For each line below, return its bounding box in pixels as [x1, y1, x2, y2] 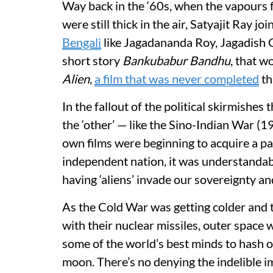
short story [62, 53, 122, 68]
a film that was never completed [94, 71, 259, 86]
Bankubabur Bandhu [122, 53, 230, 68]
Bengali [62, 35, 101, 49]
